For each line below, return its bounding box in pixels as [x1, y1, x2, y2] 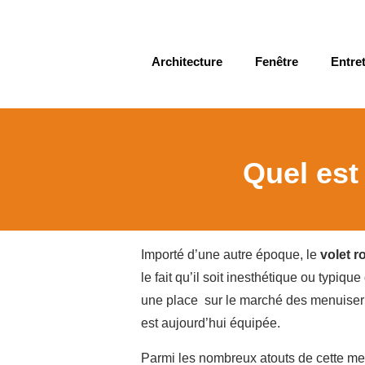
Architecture [152, 54, 222, 68]
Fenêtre [255, 54, 298, 68]
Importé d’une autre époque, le [141, 247, 320, 262]
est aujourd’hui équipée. [141, 315, 280, 330]
